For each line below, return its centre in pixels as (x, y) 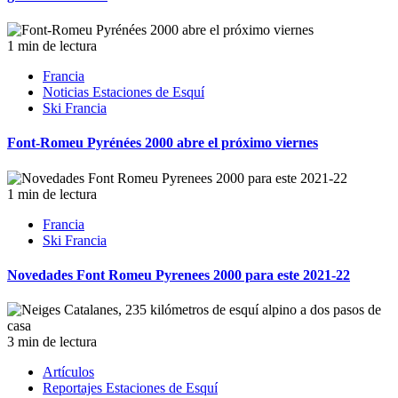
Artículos (68, 372)
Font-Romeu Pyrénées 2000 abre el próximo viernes (163, 143)
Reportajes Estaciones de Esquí (130, 388)
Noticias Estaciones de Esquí (123, 92)
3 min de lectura (52, 342)
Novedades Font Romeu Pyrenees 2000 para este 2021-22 (179, 275)
